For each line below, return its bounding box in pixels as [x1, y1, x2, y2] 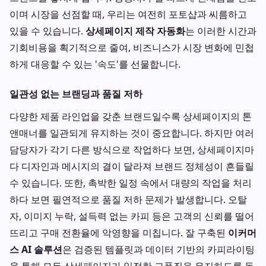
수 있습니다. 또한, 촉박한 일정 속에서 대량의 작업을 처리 [9, 176, 252, 189]
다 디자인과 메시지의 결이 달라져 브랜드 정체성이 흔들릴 [9, 160, 254, 173]
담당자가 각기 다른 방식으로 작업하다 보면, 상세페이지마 [9, 143, 254, 156]
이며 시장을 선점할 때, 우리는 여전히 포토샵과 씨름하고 [9, 8, 247, 21]
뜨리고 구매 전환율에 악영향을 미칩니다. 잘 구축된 [9, 226, 228, 239]
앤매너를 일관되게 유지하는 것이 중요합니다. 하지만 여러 [9, 126, 254, 140]
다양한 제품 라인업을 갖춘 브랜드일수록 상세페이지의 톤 [9, 110, 252, 123]
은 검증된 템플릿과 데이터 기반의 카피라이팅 [62, 243, 255, 256]
